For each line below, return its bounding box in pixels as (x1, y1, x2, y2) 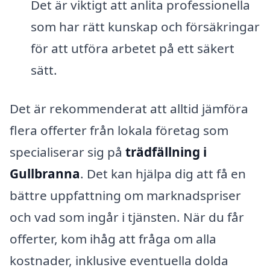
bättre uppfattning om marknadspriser (10, 187, 241, 204)
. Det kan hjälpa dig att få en (80, 165, 246, 183)
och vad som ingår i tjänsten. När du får (10, 209, 244, 226)
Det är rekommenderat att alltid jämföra (10, 100, 248, 118)
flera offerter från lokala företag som (10, 122, 228, 139)
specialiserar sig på (10, 143, 125, 161)
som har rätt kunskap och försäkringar (30, 18, 260, 36)
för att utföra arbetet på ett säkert (30, 40, 234, 57)
